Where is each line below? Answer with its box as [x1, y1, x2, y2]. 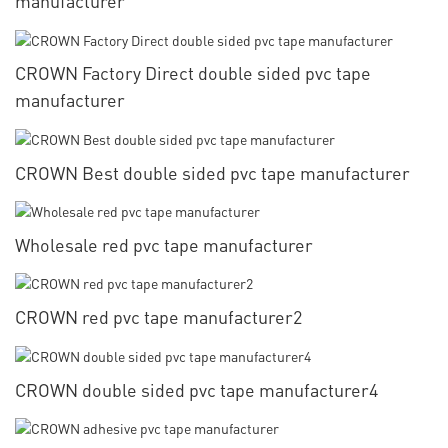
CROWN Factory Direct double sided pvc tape [15, 61, 371, 85]
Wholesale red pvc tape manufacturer [15, 233, 313, 257]
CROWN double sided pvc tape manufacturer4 [15, 377, 378, 401]
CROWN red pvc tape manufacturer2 [15, 305, 302, 329]
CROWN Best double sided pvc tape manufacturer [15, 160, 410, 184]
